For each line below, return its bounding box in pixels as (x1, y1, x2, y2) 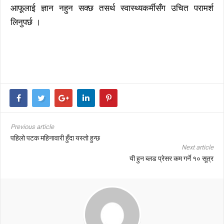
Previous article (10, 123, 54, 131)
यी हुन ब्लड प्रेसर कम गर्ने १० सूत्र (129, 154, 213, 163)
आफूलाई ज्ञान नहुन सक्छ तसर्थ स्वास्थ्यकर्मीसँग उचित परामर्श (10, 3, 213, 13)
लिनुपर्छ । (10, 17, 40, 27)
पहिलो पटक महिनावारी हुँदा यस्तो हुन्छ (10, 134, 101, 142)
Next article (181, 143, 213, 151)
